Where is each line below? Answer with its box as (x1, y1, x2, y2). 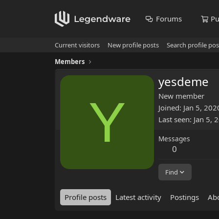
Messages (158, 134, 190, 144)
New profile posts (108, 41, 159, 49)
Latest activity (115, 192, 161, 202)
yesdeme (158, 73, 209, 90)
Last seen (158, 114, 190, 125)
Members (55, 57, 85, 66)
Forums (155, 14, 182, 23)
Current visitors (55, 41, 100, 49)
